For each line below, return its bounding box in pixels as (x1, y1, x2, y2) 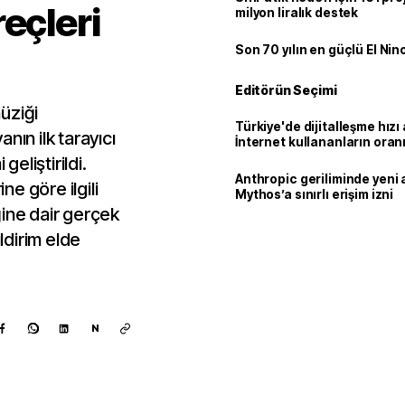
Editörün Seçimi (235, 82, 337, 98)
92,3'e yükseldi (235, 150, 329, 165)
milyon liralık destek (235, 5, 359, 20)
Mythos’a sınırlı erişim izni (235, 187, 394, 202)
